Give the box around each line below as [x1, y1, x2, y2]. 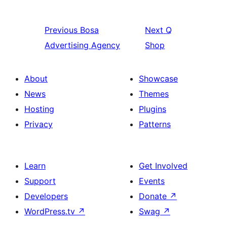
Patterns [139, 119, 171, 130]
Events [139, 176, 165, 186]
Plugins [139, 104, 166, 115]
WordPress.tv [24, 206, 78, 217]
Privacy [24, 119, 53, 130]
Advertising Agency [45, 40, 120, 51]
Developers [24, 191, 68, 202]
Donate [139, 191, 169, 202]
